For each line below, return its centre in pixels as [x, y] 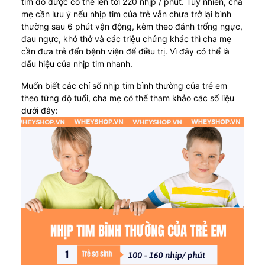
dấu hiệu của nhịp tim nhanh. [77, 64]
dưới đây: [40, 110]
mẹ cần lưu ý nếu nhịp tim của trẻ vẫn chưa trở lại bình [126, 14]
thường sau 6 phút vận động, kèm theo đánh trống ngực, [132, 26]
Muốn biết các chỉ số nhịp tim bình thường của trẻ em [124, 85]
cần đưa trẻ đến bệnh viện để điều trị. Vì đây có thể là [125, 51]
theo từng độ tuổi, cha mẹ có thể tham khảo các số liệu [128, 98]
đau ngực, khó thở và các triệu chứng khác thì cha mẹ [126, 39]
